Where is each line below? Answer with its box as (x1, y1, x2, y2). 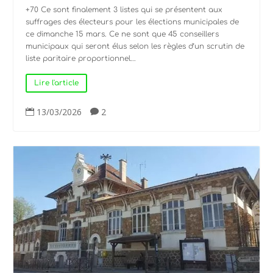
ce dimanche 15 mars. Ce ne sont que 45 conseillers (26, 29, 219, 38)
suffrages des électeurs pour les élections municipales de (26, 17, 239, 26)
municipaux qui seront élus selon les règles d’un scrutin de (26, 41, 245, 51)
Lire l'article (34, 79, 79, 88)
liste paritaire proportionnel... (26, 54, 136, 63)
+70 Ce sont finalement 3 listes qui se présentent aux (26, 5, 223, 14)
